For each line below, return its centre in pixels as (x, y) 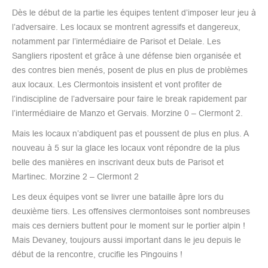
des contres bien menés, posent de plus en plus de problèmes (130, 70)
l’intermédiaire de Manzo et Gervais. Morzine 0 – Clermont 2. (127, 113)
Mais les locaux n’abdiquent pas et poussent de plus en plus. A (130, 133)
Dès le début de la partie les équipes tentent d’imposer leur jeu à (134, 12)
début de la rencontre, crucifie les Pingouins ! (97, 254)
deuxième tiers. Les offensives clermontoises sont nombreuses (131, 211)
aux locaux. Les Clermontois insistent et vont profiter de (117, 84)
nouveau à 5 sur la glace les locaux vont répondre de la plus (126, 147)
